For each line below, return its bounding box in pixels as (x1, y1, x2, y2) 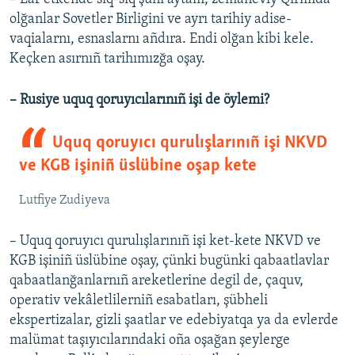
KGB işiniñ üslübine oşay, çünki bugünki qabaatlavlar (10, 254, 329, 269)
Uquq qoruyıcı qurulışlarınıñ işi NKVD (52, 134, 327, 153)
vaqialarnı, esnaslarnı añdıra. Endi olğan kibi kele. (10, 32, 314, 48)
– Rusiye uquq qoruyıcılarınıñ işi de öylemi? (10, 93, 269, 109)
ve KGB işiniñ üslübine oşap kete (19, 157, 257, 176)
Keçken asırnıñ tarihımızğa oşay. (10, 52, 205, 67)
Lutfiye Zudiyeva (19, 194, 110, 208)
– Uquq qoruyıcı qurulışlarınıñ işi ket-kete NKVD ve (10, 234, 321, 250)
